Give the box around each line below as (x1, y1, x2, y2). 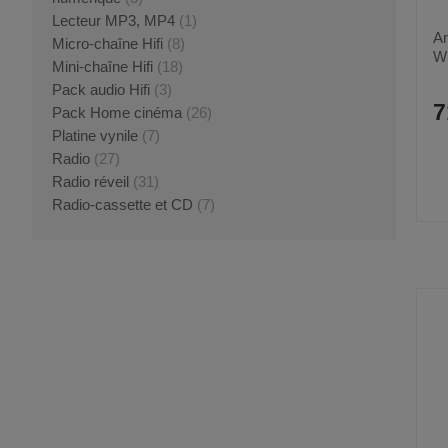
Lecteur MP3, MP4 (52, 12, 175, 29)
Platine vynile (52, 127, 138, 144)
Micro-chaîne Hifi (52, 35, 163, 52)
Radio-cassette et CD (52, 196, 197, 213)
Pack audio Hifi (52, 81, 150, 98)
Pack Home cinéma (52, 104, 182, 121)
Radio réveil (52, 173, 129, 190)
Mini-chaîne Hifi (52, 58, 153, 75)
